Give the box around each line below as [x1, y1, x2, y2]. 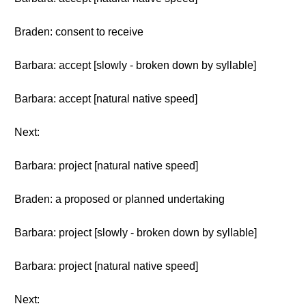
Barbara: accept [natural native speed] [14, 93, 197, 105]
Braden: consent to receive [14, 26, 143, 38]
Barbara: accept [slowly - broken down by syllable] [14, 59, 256, 71]
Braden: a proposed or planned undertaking [14, 193, 225, 205]
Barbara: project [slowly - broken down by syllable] [14, 227, 257, 238]
